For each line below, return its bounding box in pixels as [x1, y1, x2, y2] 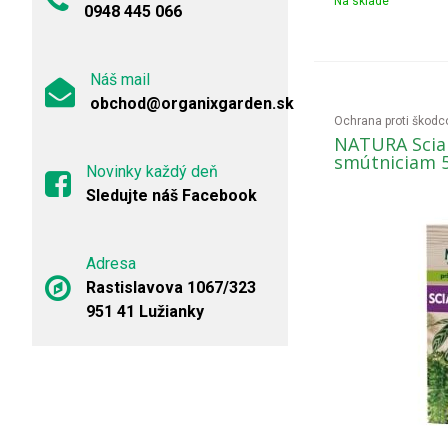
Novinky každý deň [86, 162, 218, 181]
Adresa [86, 254, 136, 273]
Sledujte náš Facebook [86, 186, 257, 205]
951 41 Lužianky [86, 302, 204, 321]
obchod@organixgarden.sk [90, 94, 294, 113]
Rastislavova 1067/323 [86, 278, 256, 297]
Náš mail [90, 70, 150, 89]
